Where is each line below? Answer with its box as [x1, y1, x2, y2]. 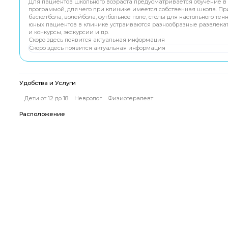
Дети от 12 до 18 [24, 95, 69, 102]
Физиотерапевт [107, 95, 153, 102]
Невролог [74, 95, 102, 102]
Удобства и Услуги [19, 79, 76, 87]
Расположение [19, 110, 65, 118]
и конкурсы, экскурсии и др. [28, 28, 109, 36]
